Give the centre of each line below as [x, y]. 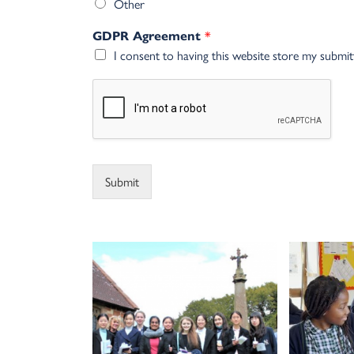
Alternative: [180, 167]
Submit [122, 182]
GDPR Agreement [149, 36]
